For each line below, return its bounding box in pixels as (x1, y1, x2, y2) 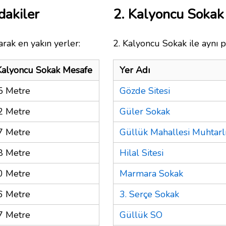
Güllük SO (120, 208, 162, 221)
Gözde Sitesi (120, 84, 170, 97)
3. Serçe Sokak (120, 188, 179, 200)
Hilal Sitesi (120, 146, 163, 159)
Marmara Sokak (120, 167, 183, 180)
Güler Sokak (120, 105, 170, 118)
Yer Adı (120, 64, 150, 76)
